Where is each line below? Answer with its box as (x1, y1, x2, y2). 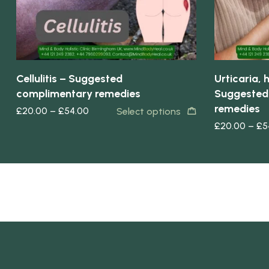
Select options (116, 106, 181, 118)
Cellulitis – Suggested (16, 72, 122, 86)
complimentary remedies (16, 87, 141, 101)
